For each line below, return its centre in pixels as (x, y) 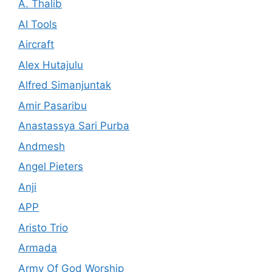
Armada (38, 248)
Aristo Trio (43, 227)
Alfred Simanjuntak (65, 85)
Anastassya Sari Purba (74, 126)
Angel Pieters (51, 166)
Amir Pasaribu (53, 105)
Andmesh (42, 146)
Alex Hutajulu (51, 65)
